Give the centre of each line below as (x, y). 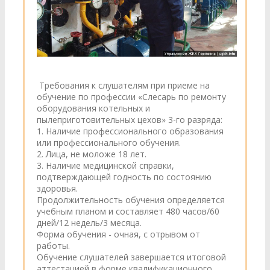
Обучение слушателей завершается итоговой (131, 257)
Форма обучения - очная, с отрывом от (118, 234)
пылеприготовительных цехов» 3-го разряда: (130, 120)
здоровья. (57, 188)
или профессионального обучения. (109, 143)
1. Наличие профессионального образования (130, 131)
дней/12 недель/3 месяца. (89, 223)
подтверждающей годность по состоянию (124, 177)
